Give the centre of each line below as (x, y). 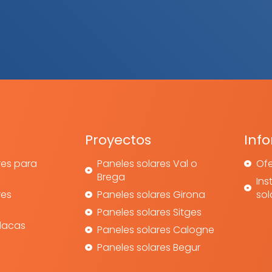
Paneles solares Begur (148, 247)
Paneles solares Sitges (149, 212)
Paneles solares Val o (147, 164)
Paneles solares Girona (151, 195)
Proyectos (118, 140)
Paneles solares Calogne (155, 230)
